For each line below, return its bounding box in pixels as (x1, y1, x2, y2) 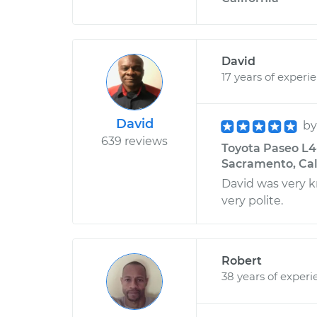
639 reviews (101, 134, 168, 148)
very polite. (221, 194, 283, 207)
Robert (221, 254, 262, 267)
